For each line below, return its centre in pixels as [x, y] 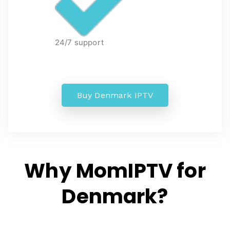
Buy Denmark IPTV [115, 95]
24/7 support [79, 42]
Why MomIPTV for [115, 170]
